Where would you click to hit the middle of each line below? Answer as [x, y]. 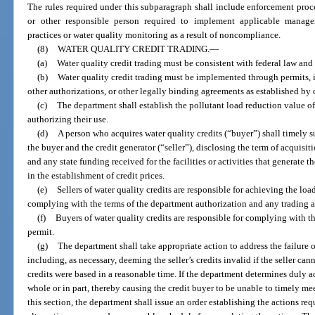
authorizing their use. [68, 120]
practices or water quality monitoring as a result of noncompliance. [154, 35]
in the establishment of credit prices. [96, 176]
